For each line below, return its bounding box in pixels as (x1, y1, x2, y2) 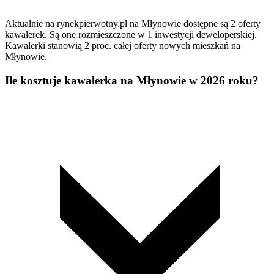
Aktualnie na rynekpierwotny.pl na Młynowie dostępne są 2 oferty (5, 18, 261, 29)
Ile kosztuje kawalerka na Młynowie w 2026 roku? (5, 73, 259, 87)
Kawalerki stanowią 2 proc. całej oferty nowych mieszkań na (5, 40, 240, 51)
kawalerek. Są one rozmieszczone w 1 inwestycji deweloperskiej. (5, 29, 257, 40)
